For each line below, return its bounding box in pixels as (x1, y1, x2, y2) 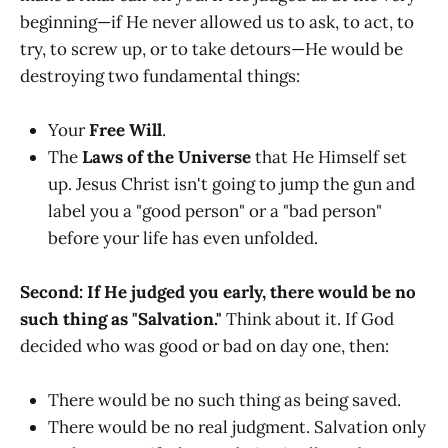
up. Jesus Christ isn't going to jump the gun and (48, 173, 415, 196)
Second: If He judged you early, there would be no (20, 281, 416, 304)
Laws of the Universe (82, 146, 251, 169)
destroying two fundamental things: (20, 64, 300, 87)
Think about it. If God (222, 308, 394, 331)
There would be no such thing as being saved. (48, 389, 401, 412)
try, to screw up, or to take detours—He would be (20, 37, 403, 60)
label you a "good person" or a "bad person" (48, 200, 382, 223)
